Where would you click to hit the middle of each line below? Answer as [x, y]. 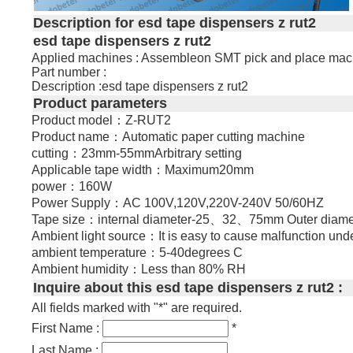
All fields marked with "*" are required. [137, 308]
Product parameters [100, 103]
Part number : [69, 72]
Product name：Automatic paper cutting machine [169, 137]
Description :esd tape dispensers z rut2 [140, 86]
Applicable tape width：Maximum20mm [143, 170]
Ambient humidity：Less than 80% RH [139, 269]
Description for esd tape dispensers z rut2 [175, 23]
